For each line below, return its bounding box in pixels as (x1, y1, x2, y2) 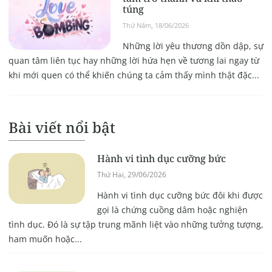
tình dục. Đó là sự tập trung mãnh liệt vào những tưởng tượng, (8, 219, 263, 231)
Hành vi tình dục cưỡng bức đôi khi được (97, 189, 263, 202)
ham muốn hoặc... (8, 233, 82, 245)
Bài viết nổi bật (8, 117, 115, 138)
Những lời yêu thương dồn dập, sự (122, 40, 263, 52)
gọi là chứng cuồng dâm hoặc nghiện (97, 204, 248, 216)
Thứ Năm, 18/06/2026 (122, 21, 189, 30)
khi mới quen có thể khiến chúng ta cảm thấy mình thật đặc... (8, 69, 259, 81)
